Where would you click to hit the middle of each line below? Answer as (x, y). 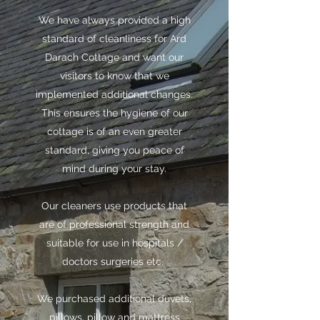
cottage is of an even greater (114, 131)
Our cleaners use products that (114, 206)
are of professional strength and (114, 224)
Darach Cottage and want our (114, 57)
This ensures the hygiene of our (114, 113)
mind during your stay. (114, 169)
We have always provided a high (114, 20)
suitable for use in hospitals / (114, 243)
